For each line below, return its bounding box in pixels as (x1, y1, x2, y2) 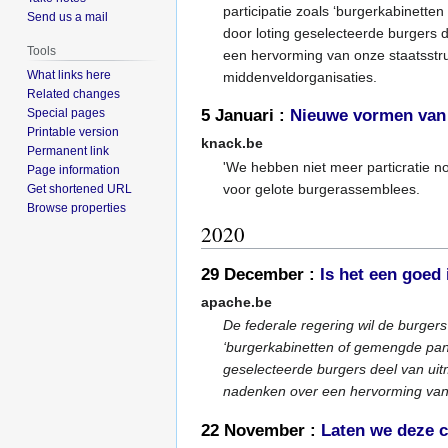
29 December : (201, 265, 320, 285)
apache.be (201, 294, 272, 310)
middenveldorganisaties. (223, 68, 378, 85)
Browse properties (27, 200, 127, 215)
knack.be (201, 135, 263, 152)
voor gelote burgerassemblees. (223, 180, 421, 197)
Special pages (27, 105, 106, 120)
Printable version (27, 124, 120, 139)
